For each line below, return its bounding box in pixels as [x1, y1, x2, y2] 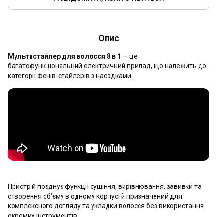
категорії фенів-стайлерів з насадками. [8, 72, 133, 79]
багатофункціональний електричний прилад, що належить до [8, 62, 206, 70]
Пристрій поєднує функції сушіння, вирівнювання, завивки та [8, 183, 201, 190]
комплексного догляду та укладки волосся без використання [8, 202, 204, 210]
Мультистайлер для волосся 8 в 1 [8, 52, 121, 60]
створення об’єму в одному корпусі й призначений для [8, 192, 182, 200]
